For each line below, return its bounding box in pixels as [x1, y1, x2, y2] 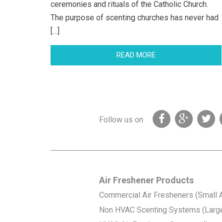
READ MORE [116, 50, 156, 59]
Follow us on [99, 114, 143, 124]
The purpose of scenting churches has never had [51, 12, 219, 22]
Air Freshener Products [99, 174, 194, 185]
